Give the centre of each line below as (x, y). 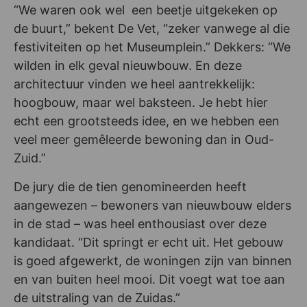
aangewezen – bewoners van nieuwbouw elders (152, 205)
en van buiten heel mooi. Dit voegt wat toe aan (149, 279)
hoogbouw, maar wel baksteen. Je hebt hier (141, 103)
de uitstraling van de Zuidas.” (97, 297)
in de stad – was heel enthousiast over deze (140, 223)
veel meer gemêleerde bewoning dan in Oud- (144, 140)
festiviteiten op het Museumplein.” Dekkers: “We (152, 47)
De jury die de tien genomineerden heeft (130, 186)
